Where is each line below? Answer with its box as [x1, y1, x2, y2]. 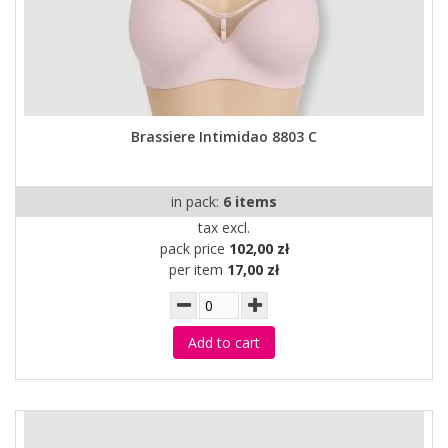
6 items [223, 192, 277, 211]
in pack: [171, 192, 223, 211]
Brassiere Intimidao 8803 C [131, 127, 317, 146]
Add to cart [188, 333, 260, 352]
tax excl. [198, 218, 250, 237]
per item [169, 260, 227, 279]
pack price [159, 239, 229, 258]
